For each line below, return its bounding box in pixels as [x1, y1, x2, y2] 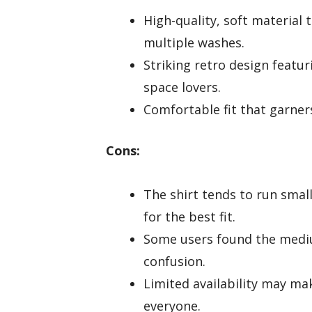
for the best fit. [143, 208, 235, 225]
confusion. [143, 252, 205, 270]
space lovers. [143, 79, 221, 96]
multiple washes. [143, 34, 244, 52]
